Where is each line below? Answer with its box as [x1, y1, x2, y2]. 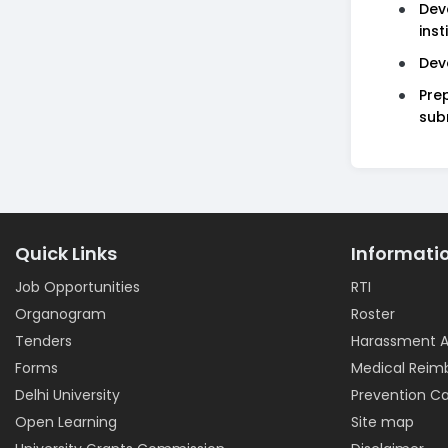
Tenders [15, 331, 72, 351]
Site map [351, 412, 414, 432]
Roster [351, 304, 395, 324]
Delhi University [15, 385, 120, 405]
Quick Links [15, 241, 117, 266]
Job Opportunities [15, 277, 140, 297]
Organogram [15, 304, 106, 324]
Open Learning [15, 412, 117, 432]
